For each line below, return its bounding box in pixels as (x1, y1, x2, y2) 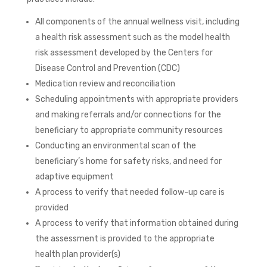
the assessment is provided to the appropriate (35, 233, 215, 244)
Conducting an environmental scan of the (35, 140, 196, 151)
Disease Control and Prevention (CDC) (35, 63, 180, 73)
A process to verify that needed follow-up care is (35, 187, 225, 197)
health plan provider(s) (35, 249, 120, 259)
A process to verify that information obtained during (35, 218, 238, 228)
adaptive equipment (35, 171, 114, 182)
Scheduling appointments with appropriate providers (35, 94, 238, 104)
